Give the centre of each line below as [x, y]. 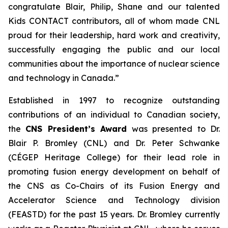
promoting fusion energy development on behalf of [114, 172]
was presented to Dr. [174, 129]
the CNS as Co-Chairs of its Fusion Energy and [114, 186]
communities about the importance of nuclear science [114, 64]
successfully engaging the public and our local [114, 49]
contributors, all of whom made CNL [144, 21]
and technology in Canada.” [64, 78]
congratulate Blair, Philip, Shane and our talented [114, 7]
